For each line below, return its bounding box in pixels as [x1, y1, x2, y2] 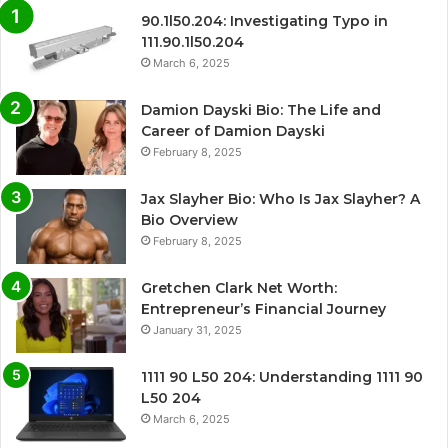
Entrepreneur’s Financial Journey [141, 300, 386, 319]
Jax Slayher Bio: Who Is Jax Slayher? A [141, 190, 420, 209]
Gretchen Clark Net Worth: [141, 279, 337, 298]
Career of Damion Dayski [141, 122, 325, 141]
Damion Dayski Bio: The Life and [141, 101, 381, 120]
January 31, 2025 [153, 323, 242, 338]
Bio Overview [141, 211, 238, 230]
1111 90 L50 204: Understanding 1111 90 [141, 368, 423, 387]
